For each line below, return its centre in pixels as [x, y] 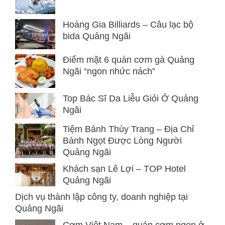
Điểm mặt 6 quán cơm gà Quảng [129, 60]
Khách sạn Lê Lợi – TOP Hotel [124, 169]
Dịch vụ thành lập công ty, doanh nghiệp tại [101, 197]
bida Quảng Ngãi [97, 36]
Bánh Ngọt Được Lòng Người [122, 141]
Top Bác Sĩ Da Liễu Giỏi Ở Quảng [131, 99]
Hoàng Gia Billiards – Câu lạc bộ [128, 25]
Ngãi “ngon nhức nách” [109, 72]
